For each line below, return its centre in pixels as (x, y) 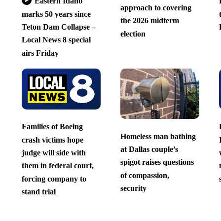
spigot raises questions (157, 162)
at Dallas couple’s (149, 149)
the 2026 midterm (149, 21)
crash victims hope (52, 140)
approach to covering (156, 7)
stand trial (38, 191)
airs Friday (40, 53)
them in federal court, (57, 166)
